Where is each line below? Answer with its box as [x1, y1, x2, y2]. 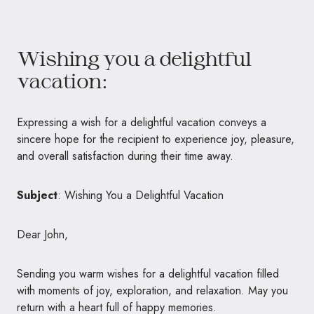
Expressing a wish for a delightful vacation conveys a [17, 114, 266, 130]
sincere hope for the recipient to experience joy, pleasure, [17, 130, 294, 147]
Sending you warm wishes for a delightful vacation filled [17, 265, 279, 282]
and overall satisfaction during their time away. [17, 147, 233, 164]
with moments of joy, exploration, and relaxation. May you [17, 282, 288, 299]
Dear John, [17, 226, 68, 243]
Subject [17, 186, 57, 203]
